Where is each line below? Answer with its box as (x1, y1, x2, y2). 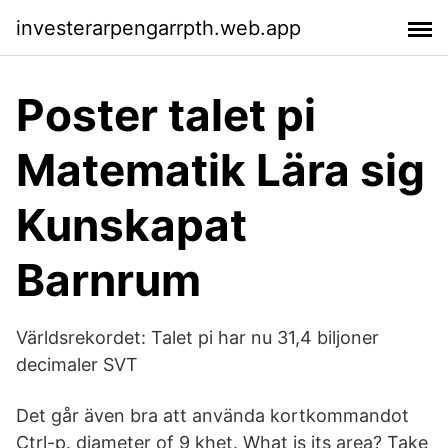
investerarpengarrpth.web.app (16, 15, 301, 40)
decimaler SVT (16, 354, 138, 375)
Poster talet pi (16, 88, 316, 142)
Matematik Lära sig (16, 143, 425, 197)
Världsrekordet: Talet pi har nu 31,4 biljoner (16, 327, 379, 348)
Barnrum (16, 253, 201, 307)
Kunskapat (16, 198, 247, 252)
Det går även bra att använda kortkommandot (16, 405, 409, 426)
